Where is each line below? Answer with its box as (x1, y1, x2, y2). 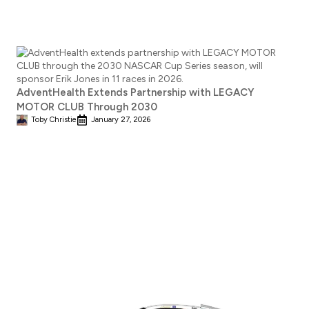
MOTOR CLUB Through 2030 (17, 101, 157, 114)
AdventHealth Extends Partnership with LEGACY (17, 86, 255, 99)
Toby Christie (31, 115, 77, 125)
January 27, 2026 (91, 115, 150, 125)
